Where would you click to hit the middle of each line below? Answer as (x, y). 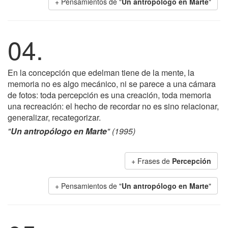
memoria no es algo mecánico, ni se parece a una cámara (112, 84)
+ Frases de (152, 161)
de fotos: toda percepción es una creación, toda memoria (109, 95)
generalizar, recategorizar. (54, 117)
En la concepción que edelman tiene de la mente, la (101, 73)
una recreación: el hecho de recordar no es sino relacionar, (113, 106)
